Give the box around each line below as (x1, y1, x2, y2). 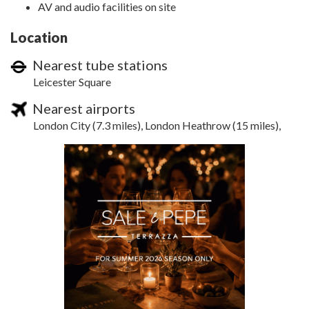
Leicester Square (33, 75, 111, 89)
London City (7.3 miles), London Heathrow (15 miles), (33, 118, 281, 132)
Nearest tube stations (27, 57, 168, 74)
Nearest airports (27, 99, 135, 117)
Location (10, 29, 68, 46)
